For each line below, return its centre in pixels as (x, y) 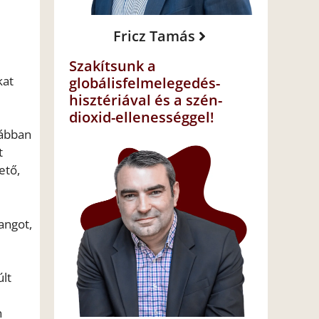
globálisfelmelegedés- (145, 83)
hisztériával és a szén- (146, 100)
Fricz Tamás (154, 36)
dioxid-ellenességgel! (142, 117)
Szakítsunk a (113, 66)
